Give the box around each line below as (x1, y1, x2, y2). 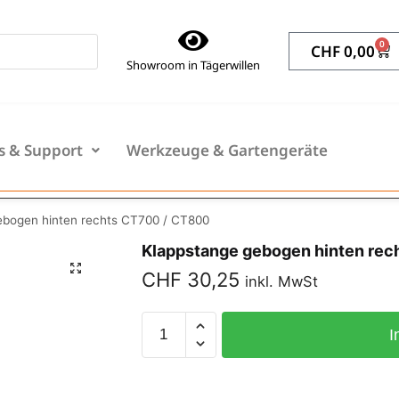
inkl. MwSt (244, 273, 318, 291)
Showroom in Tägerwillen (126, 57, 260, 74)
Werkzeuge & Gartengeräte (126, 140, 328, 161)
